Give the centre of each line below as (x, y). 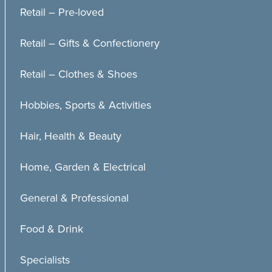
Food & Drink (52, 229)
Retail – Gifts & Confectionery (90, 43)
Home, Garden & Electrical (83, 167)
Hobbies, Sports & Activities (86, 105)
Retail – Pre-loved (62, 12)
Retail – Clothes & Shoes (79, 74)
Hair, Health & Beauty (71, 136)
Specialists (45, 260)
